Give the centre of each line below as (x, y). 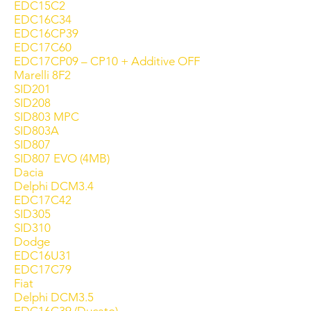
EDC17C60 (43, 47)
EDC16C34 (43, 19)
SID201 (32, 89)
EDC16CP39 (46, 33)
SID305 (32, 214)
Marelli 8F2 (42, 75)
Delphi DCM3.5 (54, 297)
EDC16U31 (43, 255)
